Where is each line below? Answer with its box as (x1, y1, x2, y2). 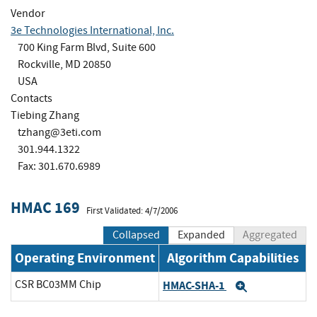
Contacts (11, 91, 52, 105)
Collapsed (113, 228, 160, 243)
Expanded (178, 228, 225, 243)
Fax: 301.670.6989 (18, 158, 100, 173)
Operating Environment (15, 249, 155, 267)
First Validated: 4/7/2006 (86, 204, 178, 217)
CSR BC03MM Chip (15, 277, 101, 292)
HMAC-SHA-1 (163, 277, 226, 293)
